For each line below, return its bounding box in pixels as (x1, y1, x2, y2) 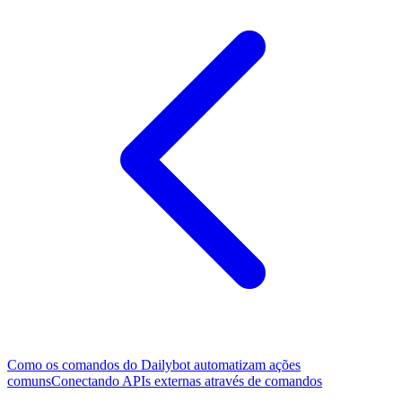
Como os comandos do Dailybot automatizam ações (7, 357, 301, 373)
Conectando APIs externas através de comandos (51, 373, 322, 389)
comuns (7, 373, 51, 389)
